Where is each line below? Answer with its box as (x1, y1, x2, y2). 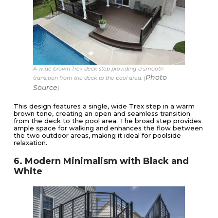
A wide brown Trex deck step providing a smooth (33, 65, 163, 73)
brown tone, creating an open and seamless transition (14, 109, 190, 118)
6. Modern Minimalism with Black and (14, 156, 189, 167)
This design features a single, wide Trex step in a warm (14, 102, 195, 110)
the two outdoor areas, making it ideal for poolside (14, 131, 181, 140)
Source (33, 83, 57, 92)
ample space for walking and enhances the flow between (14, 124, 203, 132)
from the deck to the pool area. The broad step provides (14, 117, 201, 125)
